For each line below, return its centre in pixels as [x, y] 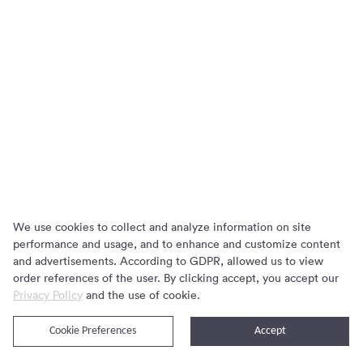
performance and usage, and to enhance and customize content [177, 243]
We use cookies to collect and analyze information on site [162, 226]
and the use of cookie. [141, 295]
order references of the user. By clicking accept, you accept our [176, 278]
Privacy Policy [48, 295]
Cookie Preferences [93, 331]
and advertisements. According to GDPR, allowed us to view [168, 261]
